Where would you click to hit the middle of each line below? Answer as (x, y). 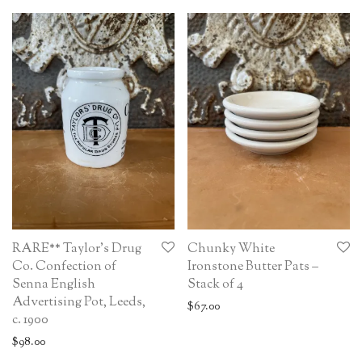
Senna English (54, 284)
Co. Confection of (64, 267)
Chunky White (231, 249)
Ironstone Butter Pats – (253, 267)
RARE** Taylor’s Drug (77, 249)
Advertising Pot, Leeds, (79, 302)
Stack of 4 (215, 284)
